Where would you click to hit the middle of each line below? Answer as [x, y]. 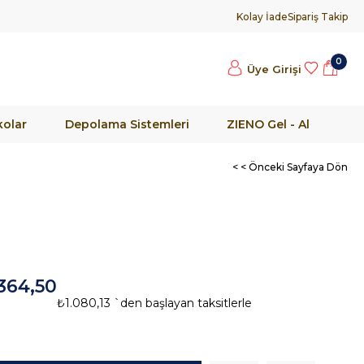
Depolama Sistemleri [127, 124]
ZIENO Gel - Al [269, 124]
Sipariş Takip [318, 16]
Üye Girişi [274, 69]
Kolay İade [262, 16]
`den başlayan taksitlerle [183, 303]
